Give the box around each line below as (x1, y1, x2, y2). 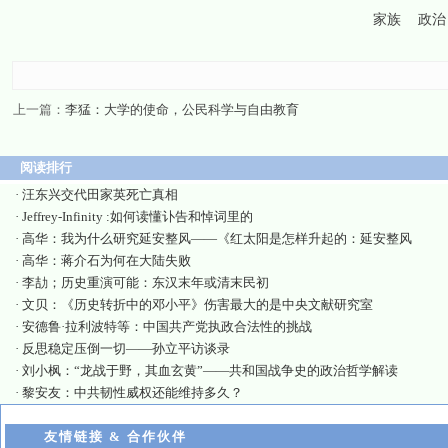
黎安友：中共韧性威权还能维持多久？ (22, 385, 243, 400)
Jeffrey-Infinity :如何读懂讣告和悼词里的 (22, 209, 253, 224)
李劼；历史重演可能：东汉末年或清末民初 (22, 275, 269, 290)
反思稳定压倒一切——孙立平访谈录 (22, 341, 230, 356)
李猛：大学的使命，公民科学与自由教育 (64, 102, 299, 117)
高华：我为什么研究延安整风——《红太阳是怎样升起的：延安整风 (22, 231, 412, 246)
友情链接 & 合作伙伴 (43, 429, 187, 444)
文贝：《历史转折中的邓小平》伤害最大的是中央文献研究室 (22, 297, 373, 312)
